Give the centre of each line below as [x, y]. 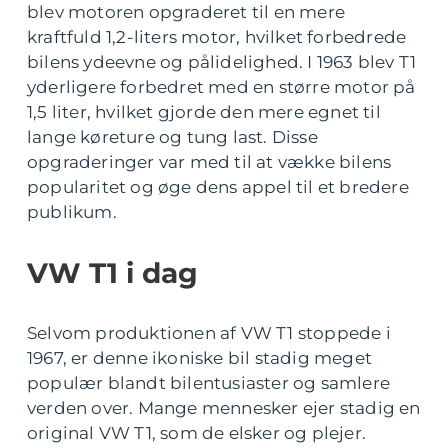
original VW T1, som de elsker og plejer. [197, 433]
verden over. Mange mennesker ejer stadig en [224, 408]
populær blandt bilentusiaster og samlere [209, 383]
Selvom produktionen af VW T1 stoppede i [209, 333]
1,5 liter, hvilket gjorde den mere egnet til [204, 112]
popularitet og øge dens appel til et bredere [218, 187]
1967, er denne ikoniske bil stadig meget [200, 358]
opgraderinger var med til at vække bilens [209, 162]
